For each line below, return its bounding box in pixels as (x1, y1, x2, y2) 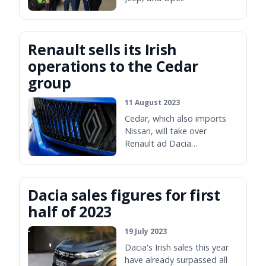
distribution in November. (125, 150, 225, 162)
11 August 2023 (125, 97, 180, 107)
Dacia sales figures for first (28, 184, 220, 205)
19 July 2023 (125, 226, 167, 236)
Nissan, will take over (125, 125, 207, 137)
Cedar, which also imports (125, 113, 227, 125)
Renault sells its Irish (28, 39, 177, 59)
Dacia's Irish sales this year (125, 241, 229, 253)
